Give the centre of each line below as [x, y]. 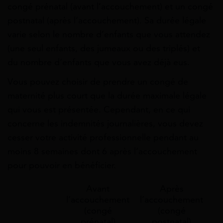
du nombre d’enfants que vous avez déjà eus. [99, 62]
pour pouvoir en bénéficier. [62, 165]
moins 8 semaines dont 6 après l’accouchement [102, 151]
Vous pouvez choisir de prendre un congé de [98, 81]
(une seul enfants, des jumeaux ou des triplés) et [104, 48]
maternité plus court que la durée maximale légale [107, 95]
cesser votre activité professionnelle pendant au [103, 137]
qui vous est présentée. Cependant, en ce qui [99, 109]
